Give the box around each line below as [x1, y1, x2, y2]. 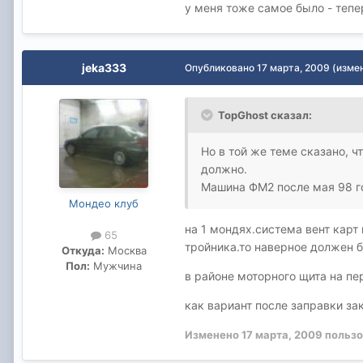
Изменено [185, 327, 241, 341]
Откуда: [61, 243, 105, 257]
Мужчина [90, 258, 142, 272]
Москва [104, 243, 147, 257]
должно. [201, 161, 247, 176]
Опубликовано [185, 61, 257, 74]
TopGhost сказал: [218, 108, 312, 122]
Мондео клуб [69, 196, 139, 210]
